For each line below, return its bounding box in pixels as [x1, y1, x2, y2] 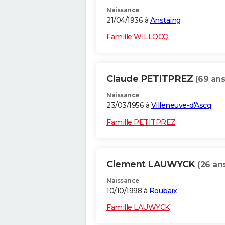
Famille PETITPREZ [106, 118, 176, 127]
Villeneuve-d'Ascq [151, 101, 211, 110]
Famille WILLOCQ [106, 32, 169, 42]
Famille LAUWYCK [106, 203, 170, 212]
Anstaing [150, 16, 181, 25]
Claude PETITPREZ [106, 73, 195, 85]
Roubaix [149, 186, 177, 196]
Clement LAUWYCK [106, 159, 197, 170]
